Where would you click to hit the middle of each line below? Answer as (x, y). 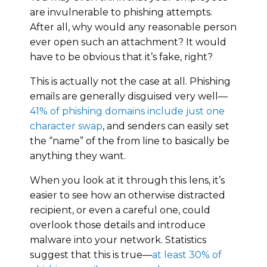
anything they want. (78, 156)
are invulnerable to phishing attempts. (121, 12)
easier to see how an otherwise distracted (128, 195)
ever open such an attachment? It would (128, 42)
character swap (66, 126)
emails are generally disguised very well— (129, 96)
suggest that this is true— (91, 254)
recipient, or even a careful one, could (120, 210)
